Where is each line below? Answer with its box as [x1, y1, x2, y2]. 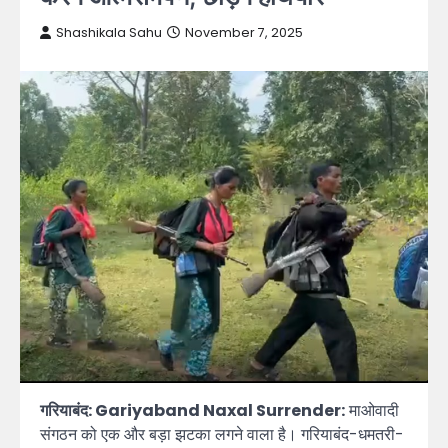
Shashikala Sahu [56, 24, 162, 41]
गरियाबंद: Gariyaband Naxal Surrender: [40, 398, 345, 422]
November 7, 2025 [185, 24, 303, 41]
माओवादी [345, 398, 399, 422]
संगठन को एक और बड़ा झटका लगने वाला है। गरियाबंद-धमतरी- [40, 422, 404, 446]
